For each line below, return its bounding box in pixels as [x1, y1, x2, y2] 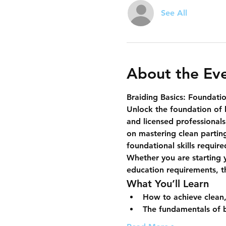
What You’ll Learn [126, 178, 209, 190]
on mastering [126, 129, 179, 138]
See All [160, 8, 187, 18]
